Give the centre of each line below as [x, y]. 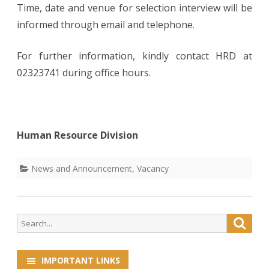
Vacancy [153, 168]
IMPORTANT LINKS [81, 260]
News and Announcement [82, 168]
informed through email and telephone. [106, 24]
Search [29, 220]
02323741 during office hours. [84, 72]
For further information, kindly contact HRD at [134, 56]
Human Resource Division [77, 135]
